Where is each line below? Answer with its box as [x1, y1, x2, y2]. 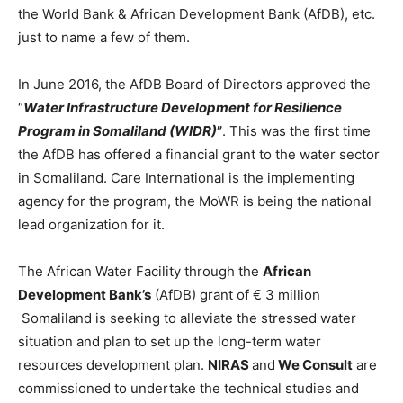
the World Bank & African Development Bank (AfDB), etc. [18, 5, 375, 23]
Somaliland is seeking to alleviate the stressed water [18, 309, 356, 327]
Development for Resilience [161, 99, 342, 117]
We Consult [275, 356, 353, 374]
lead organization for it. [18, 216, 165, 234]
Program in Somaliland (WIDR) [18, 122, 217, 140]
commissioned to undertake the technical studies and [18, 380, 359, 398]
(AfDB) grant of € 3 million [151, 286, 320, 304]
